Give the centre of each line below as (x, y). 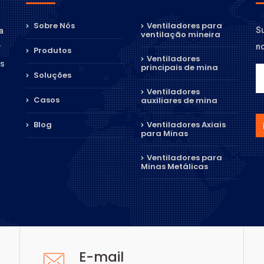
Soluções (52, 75)
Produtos (52, 51)
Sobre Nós (53, 26)
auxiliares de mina (179, 101)
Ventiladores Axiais (186, 125)
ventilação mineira (181, 35)
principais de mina (179, 68)
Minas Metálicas (174, 167)
